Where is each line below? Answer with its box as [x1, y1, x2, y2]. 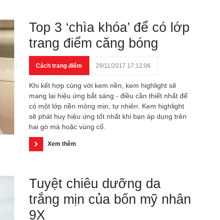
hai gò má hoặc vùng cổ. [29, 123, 106, 131]
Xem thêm [48, 140, 76, 147]
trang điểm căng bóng [29, 36, 158, 51]
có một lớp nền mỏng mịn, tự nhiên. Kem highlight [29, 102, 184, 110]
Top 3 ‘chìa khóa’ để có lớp [29, 20, 190, 35]
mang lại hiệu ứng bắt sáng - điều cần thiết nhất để [29, 92, 188, 100]
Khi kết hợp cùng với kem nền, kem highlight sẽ [29, 82, 176, 89]
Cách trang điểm [36, 62, 82, 69]
